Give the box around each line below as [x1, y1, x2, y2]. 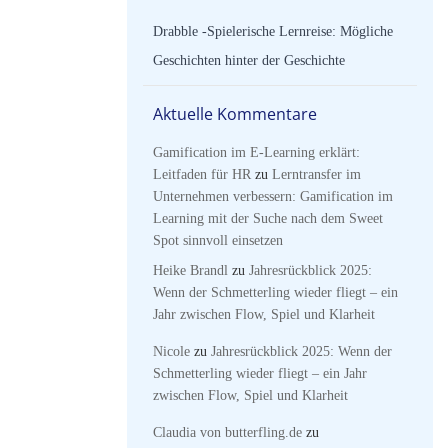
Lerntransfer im [272, 167, 361, 182]
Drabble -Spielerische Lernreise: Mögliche [153, 24, 393, 39]
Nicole [153, 344, 190, 359]
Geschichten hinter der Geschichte [153, 53, 345, 68]
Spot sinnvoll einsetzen [153, 233, 283, 248]
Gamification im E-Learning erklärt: [153, 145, 360, 160]
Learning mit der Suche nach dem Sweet [153, 211, 383, 226]
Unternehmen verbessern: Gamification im [153, 189, 393, 204]
